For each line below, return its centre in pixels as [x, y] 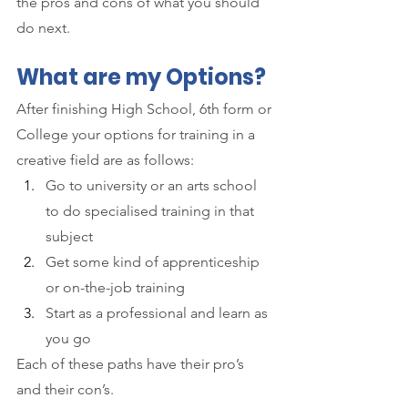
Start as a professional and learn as [158, 313]
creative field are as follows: [105, 160]
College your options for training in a [138, 135]
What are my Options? [141, 77]
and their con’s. [67, 390]
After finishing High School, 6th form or [146, 109]
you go [68, 339]
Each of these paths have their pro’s [132, 364]
